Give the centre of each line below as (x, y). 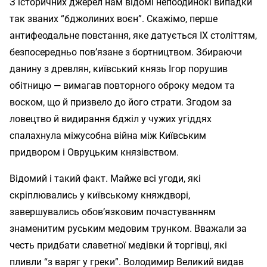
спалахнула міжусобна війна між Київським (108, 135)
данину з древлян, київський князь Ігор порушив (119, 69)
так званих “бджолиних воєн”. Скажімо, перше (114, 18)
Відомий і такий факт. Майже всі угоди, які (105, 178)
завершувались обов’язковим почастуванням (113, 212)
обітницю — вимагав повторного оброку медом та (122, 85)
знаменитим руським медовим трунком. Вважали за (128, 228)
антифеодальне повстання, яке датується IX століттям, (133, 35)
